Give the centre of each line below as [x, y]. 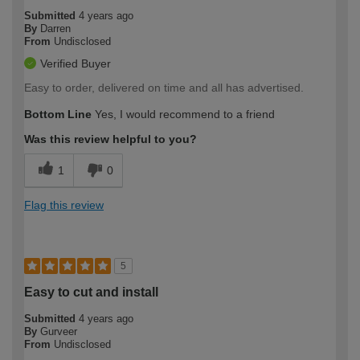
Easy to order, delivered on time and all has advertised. [164, 88]
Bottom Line [58, 115]
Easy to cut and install [91, 292]
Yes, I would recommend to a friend [183, 115]
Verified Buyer [76, 64]
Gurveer [59, 332]
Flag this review [64, 205]
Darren [55, 29]
